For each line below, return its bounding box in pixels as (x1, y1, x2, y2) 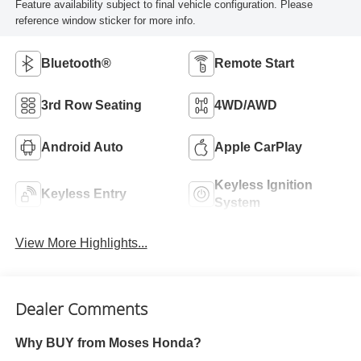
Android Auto (40, 140, 123, 155)
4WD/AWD (214, 98, 277, 113)
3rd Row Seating (40, 98, 142, 113)
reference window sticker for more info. (15, 14, 196, 27)
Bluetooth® (40, 56, 111, 71)
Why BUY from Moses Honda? (15, 335, 201, 350)
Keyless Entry (40, 187, 127, 201)
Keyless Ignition (214, 178, 313, 193)
